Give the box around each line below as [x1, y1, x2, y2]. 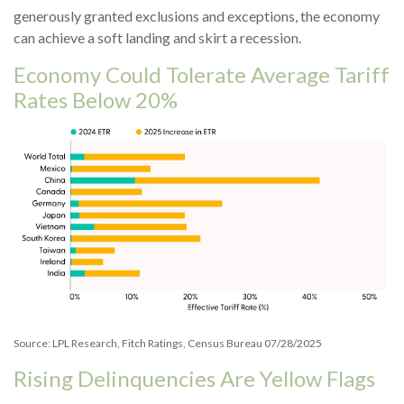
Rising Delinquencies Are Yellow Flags [14, 365, 375, 392]
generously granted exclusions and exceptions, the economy [14, 7, 380, 25]
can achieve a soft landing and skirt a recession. [14, 29, 301, 47]
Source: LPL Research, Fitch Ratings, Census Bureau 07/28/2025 [14, 336, 322, 351]
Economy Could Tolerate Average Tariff [14, 61, 390, 88]
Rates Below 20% [14, 87, 178, 114]
